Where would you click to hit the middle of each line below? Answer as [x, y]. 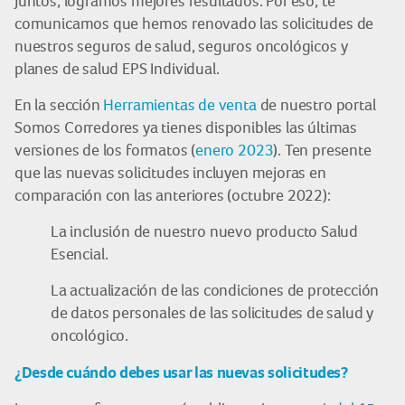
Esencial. [80, 254]
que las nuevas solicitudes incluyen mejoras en [170, 173]
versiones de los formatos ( [105, 150]
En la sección [59, 105]
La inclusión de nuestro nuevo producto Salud [205, 231]
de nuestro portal [316, 105]
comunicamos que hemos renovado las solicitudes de [194, 24]
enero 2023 [235, 150]
